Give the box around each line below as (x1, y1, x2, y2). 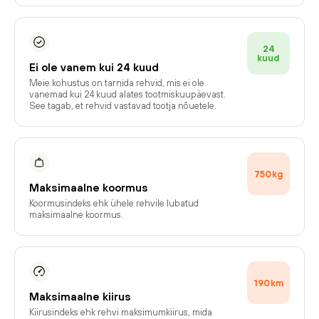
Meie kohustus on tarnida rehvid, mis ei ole (29, 78, 204, 88)
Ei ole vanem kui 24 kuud (29, 61, 159, 73)
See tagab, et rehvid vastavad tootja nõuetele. (29, 100, 216, 111)
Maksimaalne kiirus (29, 291, 131, 303)
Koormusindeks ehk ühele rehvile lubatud (29, 198, 199, 209)
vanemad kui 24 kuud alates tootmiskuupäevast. (29, 89, 226, 100)
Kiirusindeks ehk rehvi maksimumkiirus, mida (29, 307, 212, 318)
